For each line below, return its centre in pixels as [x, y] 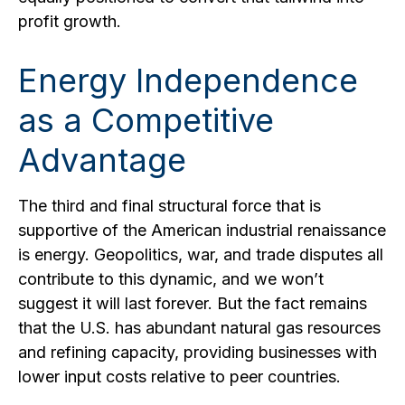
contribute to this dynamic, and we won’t [171, 278]
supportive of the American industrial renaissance [202, 230]
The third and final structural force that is [170, 205]
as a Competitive [146, 120]
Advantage [102, 160]
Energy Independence [188, 80]
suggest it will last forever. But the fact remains [193, 303]
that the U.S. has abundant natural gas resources [199, 327]
